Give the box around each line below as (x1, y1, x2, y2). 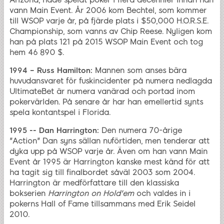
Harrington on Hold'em (48, 188, 134, 198)
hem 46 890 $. (9, 47, 64, 57)
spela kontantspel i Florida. (9, 107, 110, 117)
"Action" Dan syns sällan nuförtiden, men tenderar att (9, 136, 209, 145)
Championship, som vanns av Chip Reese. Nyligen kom (9, 26, 212, 36)
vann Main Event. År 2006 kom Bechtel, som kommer (9, 5, 206, 15)
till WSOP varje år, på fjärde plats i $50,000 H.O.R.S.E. (9, 16, 208, 25)
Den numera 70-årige (99, 125, 182, 135)
